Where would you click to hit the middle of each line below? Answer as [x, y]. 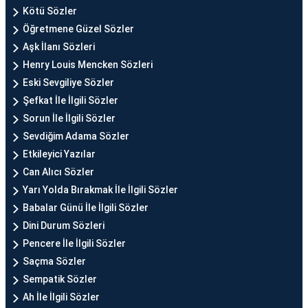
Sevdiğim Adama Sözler [76, 136]
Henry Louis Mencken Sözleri [88, 65]
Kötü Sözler [50, 11]
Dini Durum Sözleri [64, 225]
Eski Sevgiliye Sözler [68, 82]
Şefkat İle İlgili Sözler [70, 100]
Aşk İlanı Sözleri [59, 47]
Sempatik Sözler [60, 279]
